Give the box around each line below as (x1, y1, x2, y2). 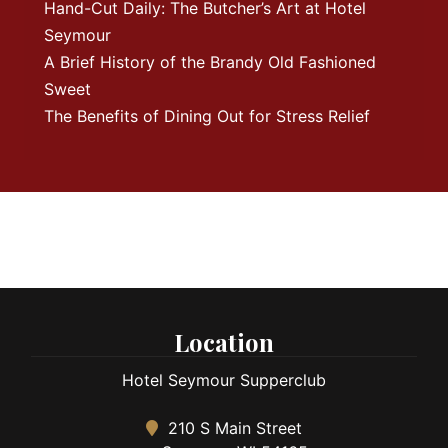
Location (174, 326, 274, 359)
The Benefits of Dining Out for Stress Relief (44, 106, 370, 127)
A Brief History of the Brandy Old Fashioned (44, 52, 376, 73)
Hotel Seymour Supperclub (122, 370, 326, 391)
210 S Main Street (163, 418, 302, 439)
